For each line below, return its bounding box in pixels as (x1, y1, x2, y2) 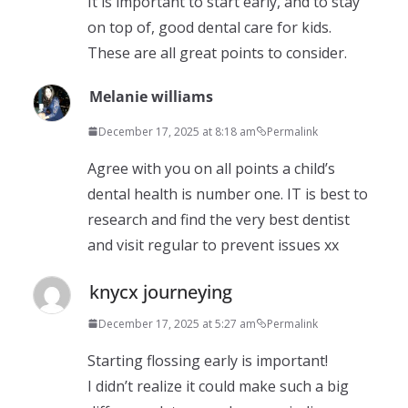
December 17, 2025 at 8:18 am (98, 123, 256, 139)
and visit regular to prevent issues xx (87, 234, 339, 255)
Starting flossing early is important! (87, 350, 328, 371)
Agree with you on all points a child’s (87, 158, 335, 178)
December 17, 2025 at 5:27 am (98, 315, 256, 331)
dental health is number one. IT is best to (87, 183, 368, 204)
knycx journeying (89, 279, 232, 304)
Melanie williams (89, 86, 213, 107)
